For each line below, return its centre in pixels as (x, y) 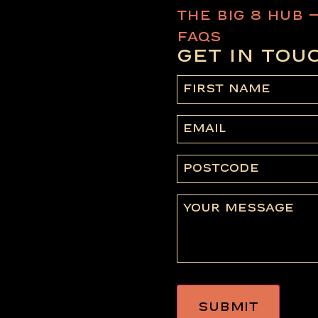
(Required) (199, 104)
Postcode (202, 160)
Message (201, 199)
